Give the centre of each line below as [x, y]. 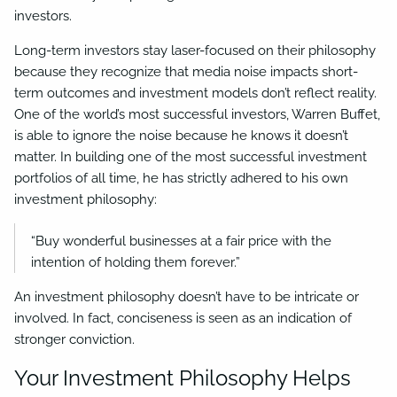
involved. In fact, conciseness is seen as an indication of [183, 319]
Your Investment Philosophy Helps [183, 378]
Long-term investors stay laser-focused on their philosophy [195, 50]
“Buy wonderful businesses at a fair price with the [181, 241]
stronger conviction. [75, 340]
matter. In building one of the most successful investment [191, 156]
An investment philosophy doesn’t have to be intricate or [187, 297]
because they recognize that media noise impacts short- [187, 71]
